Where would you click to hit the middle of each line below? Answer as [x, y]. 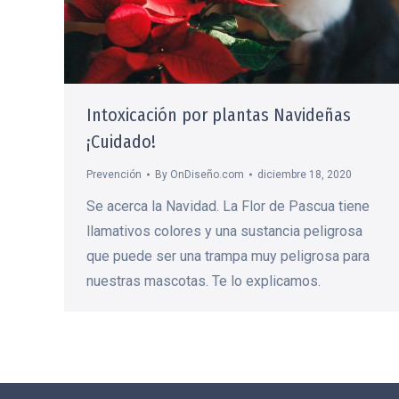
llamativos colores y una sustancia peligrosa [224, 231]
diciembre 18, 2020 [305, 174]
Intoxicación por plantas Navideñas [219, 114]
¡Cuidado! [121, 141]
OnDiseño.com [207, 174]
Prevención [114, 174]
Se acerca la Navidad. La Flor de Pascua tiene [228, 206]
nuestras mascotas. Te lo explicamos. [204, 281]
